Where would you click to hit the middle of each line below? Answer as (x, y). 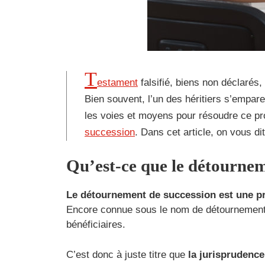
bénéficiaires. (96, 225)
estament (117, 82)
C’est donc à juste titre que (127, 254)
